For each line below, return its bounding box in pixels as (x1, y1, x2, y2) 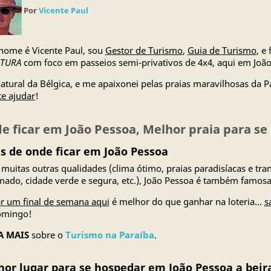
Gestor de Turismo (105, 44, 183, 56)
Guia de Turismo (187, 44, 256, 56)
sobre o (28, 229, 65, 241)
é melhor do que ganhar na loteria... (109, 195, 264, 207)
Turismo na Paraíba (65, 229, 154, 241)
